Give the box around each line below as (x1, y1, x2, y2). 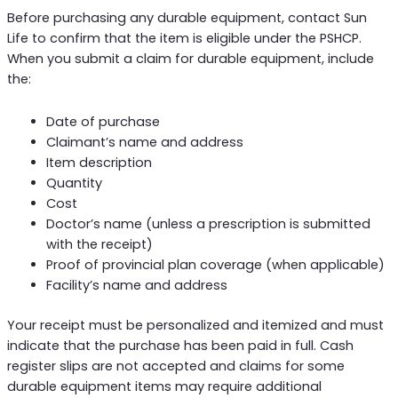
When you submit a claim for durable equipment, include (6, 49, 374, 68)
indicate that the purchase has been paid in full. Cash (6, 337, 354, 355)
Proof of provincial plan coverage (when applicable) (45, 256, 385, 275)
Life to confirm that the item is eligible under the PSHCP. (6, 28, 362, 47)
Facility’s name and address (45, 276, 227, 295)
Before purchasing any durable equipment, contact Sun (6, 8, 367, 27)
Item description (45, 154, 152, 172)
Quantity (45, 174, 102, 193)
